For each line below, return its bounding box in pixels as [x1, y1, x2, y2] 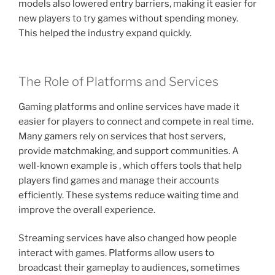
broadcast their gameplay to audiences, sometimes [18, 262, 240, 274]
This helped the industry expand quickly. [18, 28, 192, 39]
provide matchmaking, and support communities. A [18, 145, 239, 157]
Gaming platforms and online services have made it [18, 101, 239, 112]
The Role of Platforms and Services [18, 74, 219, 89]
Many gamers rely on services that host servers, [18, 130, 225, 142]
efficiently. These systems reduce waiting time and [18, 189, 239, 201]
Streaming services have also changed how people [18, 233, 237, 244]
